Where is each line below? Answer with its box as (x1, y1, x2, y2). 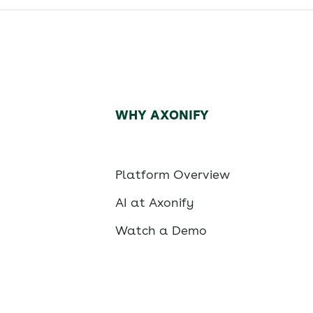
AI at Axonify (115, 195, 195, 210)
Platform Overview (115, 167, 231, 182)
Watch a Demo (115, 223, 208, 238)
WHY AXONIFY (115, 108, 210, 123)
